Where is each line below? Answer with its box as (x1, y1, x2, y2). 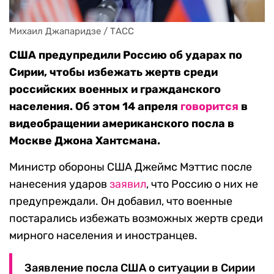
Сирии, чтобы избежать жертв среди (9, 65, 218, 80)
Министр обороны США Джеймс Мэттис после (9, 160, 252, 174)
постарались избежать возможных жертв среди (9, 212, 263, 226)
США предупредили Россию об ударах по (9, 48, 242, 62)
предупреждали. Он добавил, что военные (9, 194, 232, 209)
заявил (109, 177, 146, 191)
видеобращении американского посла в (9, 117, 234, 131)
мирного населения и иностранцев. (9, 229, 198, 243)
